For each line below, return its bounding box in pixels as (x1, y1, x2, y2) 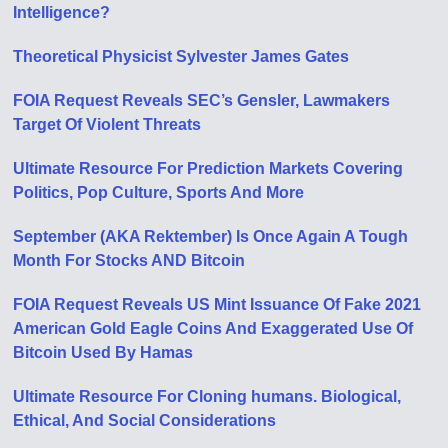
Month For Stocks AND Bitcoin (13, 252, 246, 269)
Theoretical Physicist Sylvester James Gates (13, 48, 350, 65)
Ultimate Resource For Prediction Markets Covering (13, 160, 404, 177)
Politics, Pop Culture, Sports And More (13, 184, 305, 201)
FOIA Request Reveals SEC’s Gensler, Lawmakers (13, 92, 391, 109)
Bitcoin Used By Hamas (13, 344, 194, 361)
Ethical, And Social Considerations (13, 412, 277, 429)
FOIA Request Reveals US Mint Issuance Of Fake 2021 (13, 296, 422, 313)
